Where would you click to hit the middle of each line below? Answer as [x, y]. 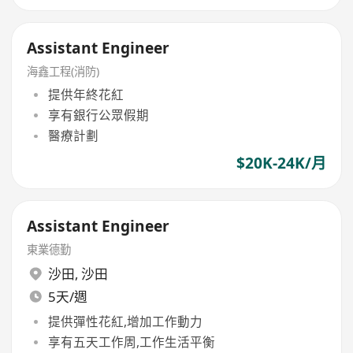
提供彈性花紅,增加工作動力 [125, 321]
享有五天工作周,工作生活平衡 [131, 342]
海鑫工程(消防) [63, 72]
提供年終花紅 [85, 94]
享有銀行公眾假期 [98, 115]
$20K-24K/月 [281, 163]
